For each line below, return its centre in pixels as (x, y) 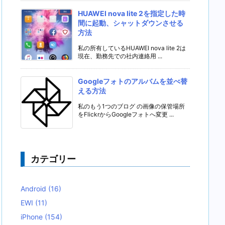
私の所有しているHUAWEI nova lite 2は (132, 48)
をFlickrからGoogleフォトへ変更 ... (126, 114)
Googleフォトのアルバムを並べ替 (133, 81)
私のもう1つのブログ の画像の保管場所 (131, 106)
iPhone (33, 217)
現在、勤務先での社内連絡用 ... (120, 56)
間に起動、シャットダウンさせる (131, 23)
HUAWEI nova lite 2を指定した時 (132, 13)
